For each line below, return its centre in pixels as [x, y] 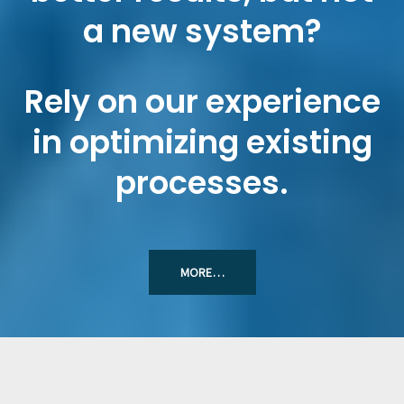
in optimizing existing [202, 142]
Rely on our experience [202, 101]
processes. [202, 182]
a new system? [202, 31]
